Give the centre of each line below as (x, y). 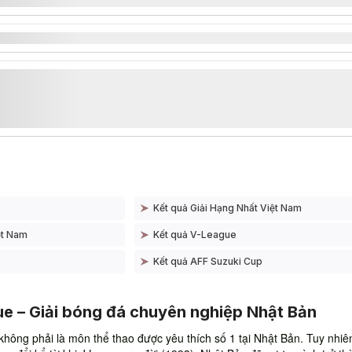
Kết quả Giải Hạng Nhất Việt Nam (227, 208)
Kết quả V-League (195, 235)
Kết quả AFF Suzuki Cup (208, 262)
